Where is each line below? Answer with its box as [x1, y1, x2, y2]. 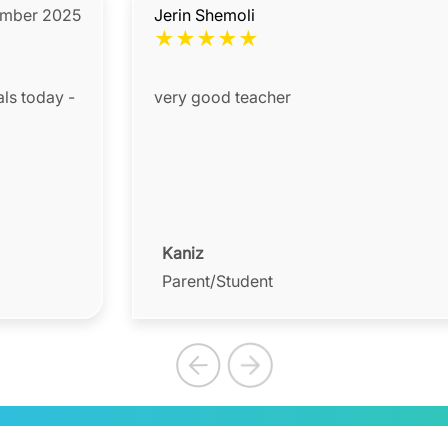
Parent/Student [161, 271, 273, 292]
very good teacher [153, 87, 291, 108]
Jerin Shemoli [153, 5, 255, 26]
